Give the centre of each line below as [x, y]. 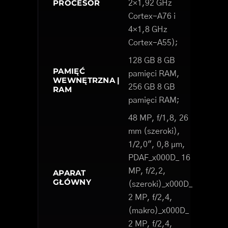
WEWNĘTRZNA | [87, 80]
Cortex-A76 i [152, 17]
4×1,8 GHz [148, 30]
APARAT [69, 173]
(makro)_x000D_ [159, 211]
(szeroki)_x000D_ [160, 184]
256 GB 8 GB [152, 87]
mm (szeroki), [154, 132]
